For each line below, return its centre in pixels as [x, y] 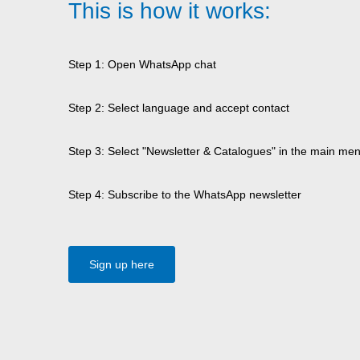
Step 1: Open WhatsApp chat [143, 64]
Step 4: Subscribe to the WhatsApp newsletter [185, 194]
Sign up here [122, 264]
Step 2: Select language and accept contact [179, 107]
